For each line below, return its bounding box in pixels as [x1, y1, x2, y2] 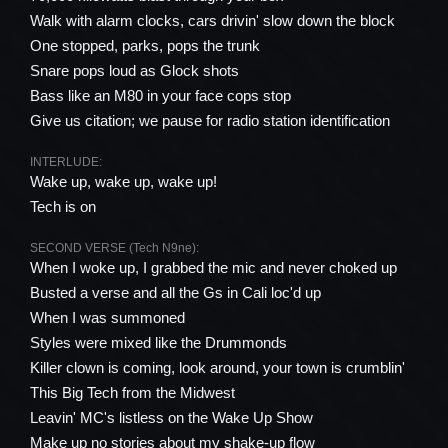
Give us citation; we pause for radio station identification [30, 112, 390, 129]
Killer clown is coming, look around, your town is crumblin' [30, 359, 405, 376]
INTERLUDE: [30, 155, 102, 169]
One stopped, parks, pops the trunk [30, 37, 260, 54]
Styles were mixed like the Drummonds [30, 334, 287, 351]
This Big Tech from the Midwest [30, 384, 235, 401]
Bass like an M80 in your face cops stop [30, 87, 291, 104]
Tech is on [30, 198, 96, 215]
